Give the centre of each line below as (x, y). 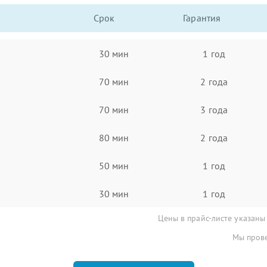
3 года (214, 109)
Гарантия (202, 18)
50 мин (114, 165)
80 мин (114, 137)
